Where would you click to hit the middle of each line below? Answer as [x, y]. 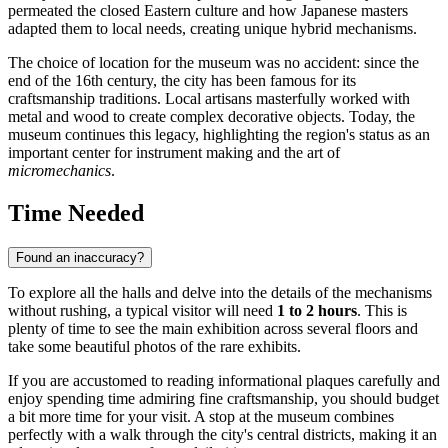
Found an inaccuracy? [80, 258]
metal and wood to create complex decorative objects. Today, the [211, 117]
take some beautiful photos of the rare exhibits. [154, 347]
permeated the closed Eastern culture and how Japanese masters [208, 11]
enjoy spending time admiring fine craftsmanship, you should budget [223, 399]
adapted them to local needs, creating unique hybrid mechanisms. [212, 29]
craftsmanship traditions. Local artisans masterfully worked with [209, 99]
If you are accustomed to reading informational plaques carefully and [224, 381]
